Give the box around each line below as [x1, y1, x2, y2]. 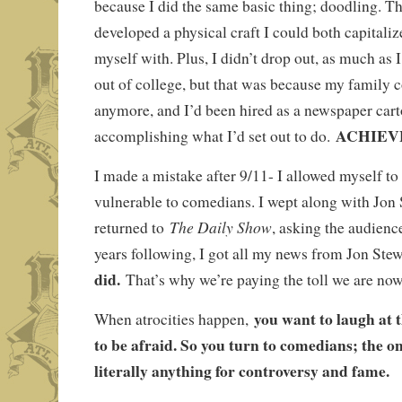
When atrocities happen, [93, 309, 254, 330]
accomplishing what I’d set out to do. [93, 126, 336, 147]
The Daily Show [169, 216, 272, 239]
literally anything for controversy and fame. [93, 359, 395, 383]
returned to [93, 217, 170, 239]
